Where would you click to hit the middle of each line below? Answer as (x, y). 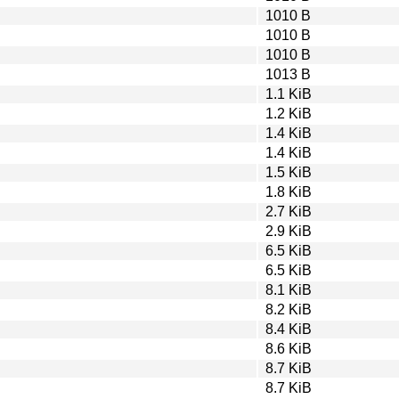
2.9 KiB (289, 231)
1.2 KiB (289, 113)
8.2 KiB (289, 309)
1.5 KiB (289, 172)
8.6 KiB (289, 348)
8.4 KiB (289, 329)
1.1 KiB (289, 94)
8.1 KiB (289, 289)
